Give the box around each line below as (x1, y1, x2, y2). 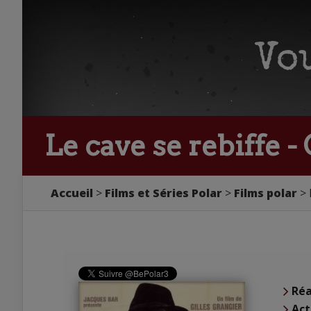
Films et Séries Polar (105, 185, 222, 201)
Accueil (51, 185, 93, 201)
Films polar (234, 185, 297, 201)
